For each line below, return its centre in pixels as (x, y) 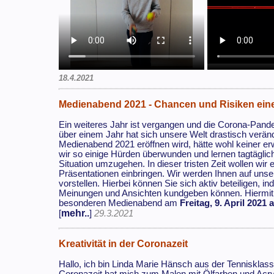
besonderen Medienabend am (120, 203)
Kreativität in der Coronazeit (124, 244)
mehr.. (76, 213)
